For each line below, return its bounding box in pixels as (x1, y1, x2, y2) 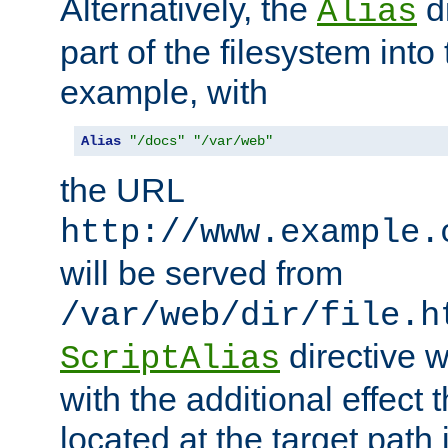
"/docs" (129, 133, 185, 150)
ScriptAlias (60, 340, 280, 379)
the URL (60, 171, 184, 210)
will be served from (60, 254, 343, 293)
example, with (60, 73, 268, 112)
